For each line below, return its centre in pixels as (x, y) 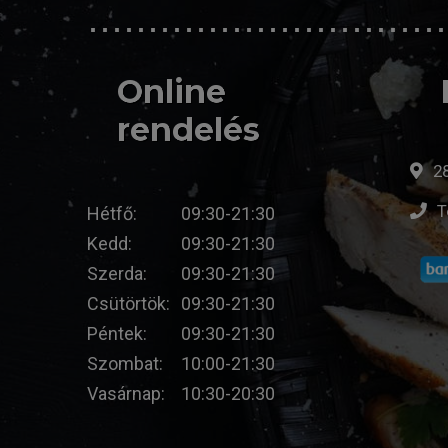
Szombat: (125, 364)
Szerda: (117, 274)
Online (171, 92)
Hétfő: (112, 214)
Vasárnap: (126, 394)
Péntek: (117, 334)
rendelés (188, 130)
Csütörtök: (128, 304)
